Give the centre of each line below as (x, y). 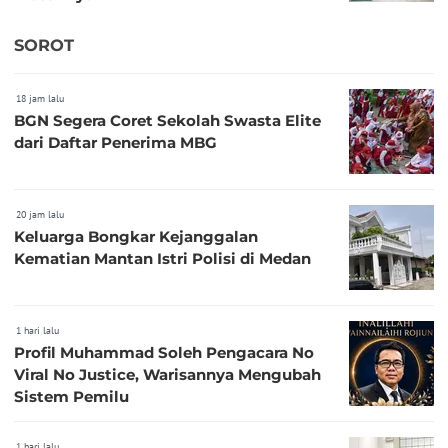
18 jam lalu (40, 98)
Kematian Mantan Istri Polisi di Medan (162, 258)
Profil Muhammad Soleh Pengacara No (164, 352)
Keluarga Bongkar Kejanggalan (136, 236)
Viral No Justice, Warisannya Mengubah (167, 374)
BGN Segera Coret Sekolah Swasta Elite (167, 120)
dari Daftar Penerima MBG (115, 142)
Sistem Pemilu (71, 396)
